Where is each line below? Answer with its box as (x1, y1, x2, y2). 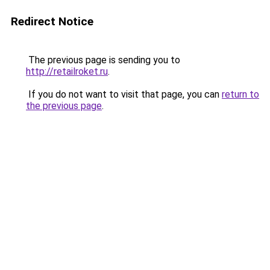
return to (222, 89, 259, 100)
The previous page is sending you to (26, 54, 180, 66)
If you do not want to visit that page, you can (26, 89, 222, 100)
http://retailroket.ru (26, 66, 108, 77)
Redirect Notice (11, 14, 93, 28)
